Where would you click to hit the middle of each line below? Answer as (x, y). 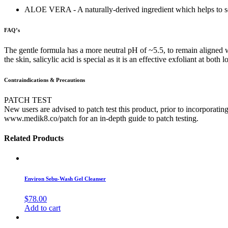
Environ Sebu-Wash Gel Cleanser (65, 179)
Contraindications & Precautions (45, 80)
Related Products (34, 138)
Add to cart (42, 208)
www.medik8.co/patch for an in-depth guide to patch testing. (101, 118)
